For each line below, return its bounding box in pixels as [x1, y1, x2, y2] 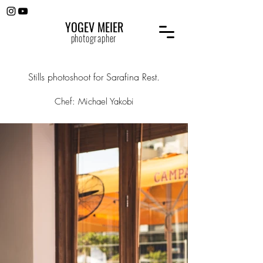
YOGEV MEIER [65, 18, 123, 36]
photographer [70, 31, 117, 45]
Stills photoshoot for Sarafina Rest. [28, 70, 160, 83]
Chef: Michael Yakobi [54, 96, 134, 107]
